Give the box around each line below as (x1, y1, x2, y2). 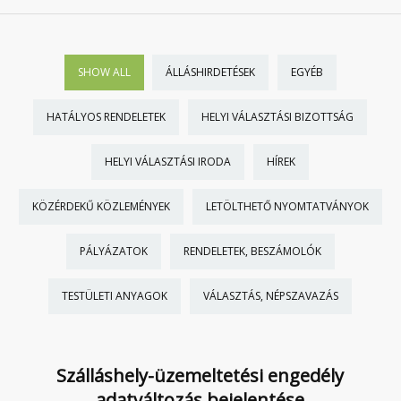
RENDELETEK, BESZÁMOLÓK (183, 243, 321, 259)
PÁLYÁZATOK (79, 243, 148, 259)
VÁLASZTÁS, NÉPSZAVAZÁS (203, 288, 339, 303)
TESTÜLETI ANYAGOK (62, 288, 168, 303)
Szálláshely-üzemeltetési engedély (56, 363, 345, 388)
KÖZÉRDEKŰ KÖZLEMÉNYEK (31, 199, 170, 214)
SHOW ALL (77, 64, 131, 80)
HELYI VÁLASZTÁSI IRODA (105, 154, 232, 169)
